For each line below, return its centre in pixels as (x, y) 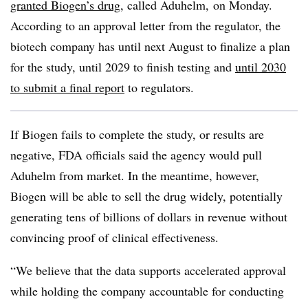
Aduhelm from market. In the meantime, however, (135, 175)
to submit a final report (67, 87)
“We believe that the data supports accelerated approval (148, 270)
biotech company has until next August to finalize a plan (150, 46)
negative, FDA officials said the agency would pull (136, 155)
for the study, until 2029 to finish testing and (123, 67)
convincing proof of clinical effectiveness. (117, 237)
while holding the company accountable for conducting (147, 291)
